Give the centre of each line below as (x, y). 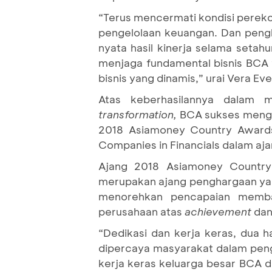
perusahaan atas (141, 211)
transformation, (139, 114)
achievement (218, 211)
